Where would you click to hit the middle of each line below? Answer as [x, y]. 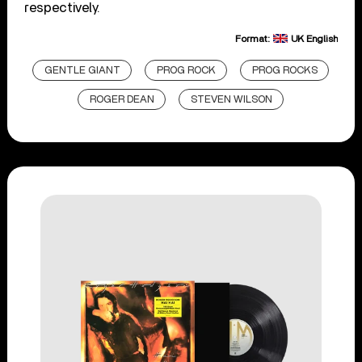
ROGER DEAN [122, 100]
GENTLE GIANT [83, 71]
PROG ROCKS [285, 71]
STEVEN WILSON [232, 100]
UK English [314, 39]
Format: [253, 39]
